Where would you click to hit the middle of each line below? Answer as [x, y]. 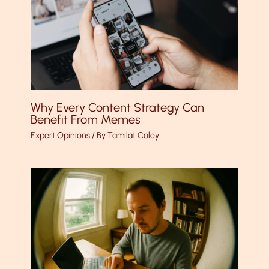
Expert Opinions [60, 136]
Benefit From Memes [85, 120]
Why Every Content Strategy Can [117, 108]
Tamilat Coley [133, 136]
